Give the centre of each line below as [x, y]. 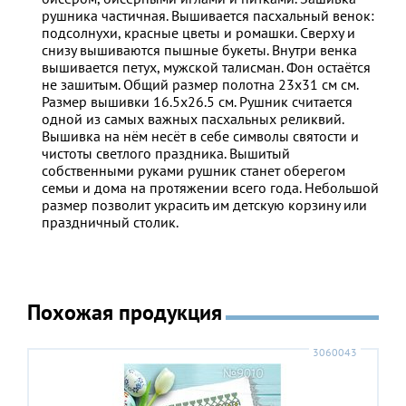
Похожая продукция [125, 312]
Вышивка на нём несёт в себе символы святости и [200, 136]
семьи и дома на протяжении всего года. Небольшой [210, 188]
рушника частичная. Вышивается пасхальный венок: [208, 16]
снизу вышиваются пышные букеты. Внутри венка [199, 50]
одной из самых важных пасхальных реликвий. [193, 119]
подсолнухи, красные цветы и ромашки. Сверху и [198, 33]
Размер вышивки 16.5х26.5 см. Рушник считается [197, 102]
